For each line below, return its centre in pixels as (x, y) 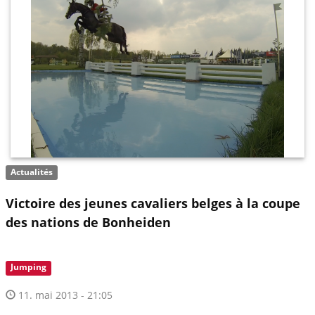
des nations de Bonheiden (88, 222)
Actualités (32, 172)
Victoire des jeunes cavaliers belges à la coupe (153, 203)
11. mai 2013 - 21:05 (64, 295)
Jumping (29, 267)
